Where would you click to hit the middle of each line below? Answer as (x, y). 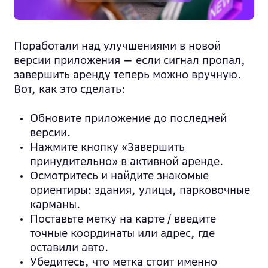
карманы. (55, 204)
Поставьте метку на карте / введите (123, 219)
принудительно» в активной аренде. (127, 161)
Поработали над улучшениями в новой (117, 46)
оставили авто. (69, 247)
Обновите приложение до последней (128, 118)
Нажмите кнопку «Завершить (107, 147)
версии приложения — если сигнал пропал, (130, 60)
